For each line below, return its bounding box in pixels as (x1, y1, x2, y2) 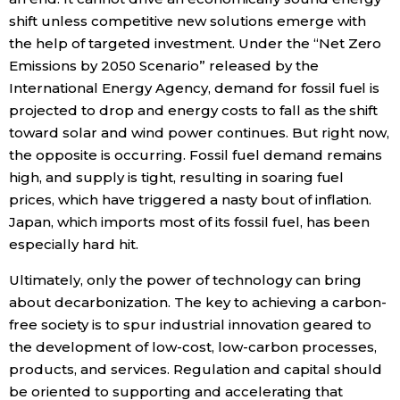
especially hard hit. (9, 235, 138, 253)
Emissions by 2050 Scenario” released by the (9, 56, 319, 74)
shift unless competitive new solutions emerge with (9, 12, 366, 29)
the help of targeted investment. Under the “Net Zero (9, 34, 382, 52)
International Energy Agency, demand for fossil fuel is (9, 79, 380, 96)
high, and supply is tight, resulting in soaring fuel (9, 168, 345, 186)
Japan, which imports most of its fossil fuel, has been (9, 212, 371, 230)
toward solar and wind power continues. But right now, (9, 123, 390, 141)
